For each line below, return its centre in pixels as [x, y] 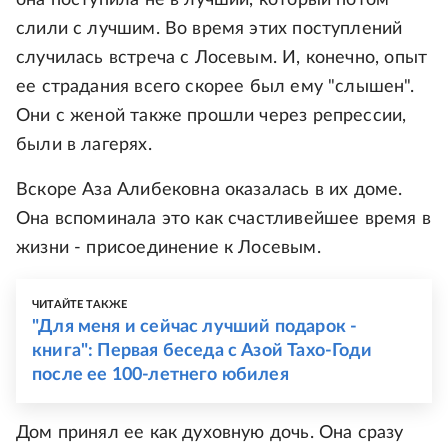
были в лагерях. [84, 144]
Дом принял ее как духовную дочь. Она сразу [210, 432]
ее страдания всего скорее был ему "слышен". [215, 86]
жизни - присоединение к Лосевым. [168, 247]
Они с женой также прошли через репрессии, [211, 115]
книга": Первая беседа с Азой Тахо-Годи [202, 350]
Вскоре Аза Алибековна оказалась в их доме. [209, 189]
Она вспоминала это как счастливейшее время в [223, 218]
